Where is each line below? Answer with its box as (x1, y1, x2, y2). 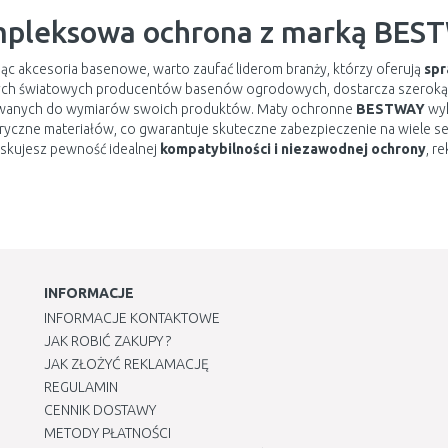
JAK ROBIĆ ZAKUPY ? (44, 333, 171, 349)
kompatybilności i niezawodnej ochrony (159, 141, 426, 157)
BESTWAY (355, 101, 425, 117)
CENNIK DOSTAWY (44, 402, 156, 418)
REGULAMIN (44, 379, 118, 395)
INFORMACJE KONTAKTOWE (44, 310, 220, 326)
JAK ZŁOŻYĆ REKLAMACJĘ (44, 356, 209, 372)
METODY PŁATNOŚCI (44, 425, 171, 441)
